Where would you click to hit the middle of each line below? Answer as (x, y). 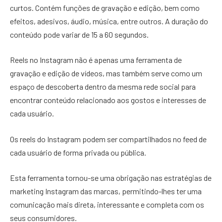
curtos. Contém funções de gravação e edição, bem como (105, 7)
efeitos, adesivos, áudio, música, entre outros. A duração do (109, 21)
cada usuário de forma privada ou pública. (79, 152)
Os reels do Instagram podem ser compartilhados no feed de (108, 139)
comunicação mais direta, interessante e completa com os (107, 205)
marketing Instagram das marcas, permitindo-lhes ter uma (106, 191)
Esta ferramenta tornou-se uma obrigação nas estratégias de (111, 178)
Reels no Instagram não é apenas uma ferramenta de (96, 60)
